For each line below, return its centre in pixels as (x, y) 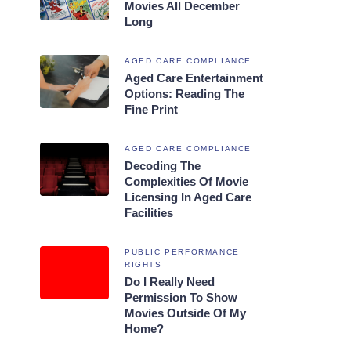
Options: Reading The (185, 93)
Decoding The (163, 165)
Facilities (149, 212)
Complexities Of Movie (186, 181)
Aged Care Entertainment (194, 78)
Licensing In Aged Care (188, 197)
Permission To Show (181, 297)
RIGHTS (143, 264)
